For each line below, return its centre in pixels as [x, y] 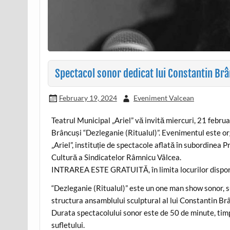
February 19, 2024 [88, 98]
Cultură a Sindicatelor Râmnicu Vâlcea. [117, 157]
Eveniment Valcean [164, 98]
